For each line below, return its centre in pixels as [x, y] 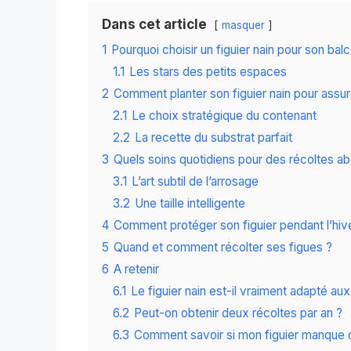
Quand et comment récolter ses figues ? [223, 248]
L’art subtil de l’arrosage [195, 182]
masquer [243, 25]
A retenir [136, 270]
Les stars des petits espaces [208, 72]
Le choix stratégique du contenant [224, 116]
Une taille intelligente [190, 204]
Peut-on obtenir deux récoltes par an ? [238, 313]
